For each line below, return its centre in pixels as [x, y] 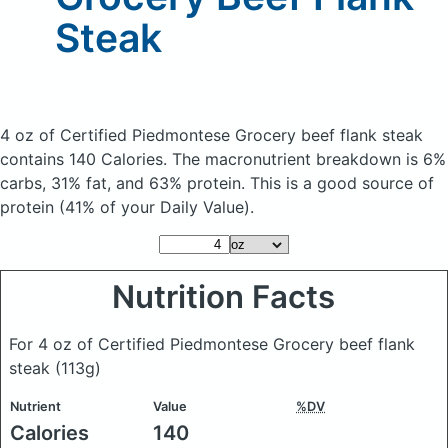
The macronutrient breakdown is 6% [309, 159]
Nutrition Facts [224, 297]
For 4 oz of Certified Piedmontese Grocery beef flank [212, 344]
